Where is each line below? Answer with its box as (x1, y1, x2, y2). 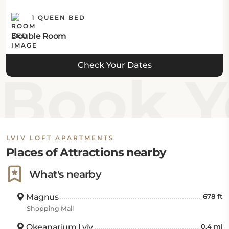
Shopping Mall (27, 204, 74, 212)
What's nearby (29, 168, 102, 180)
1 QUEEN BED (29, 14, 85, 22)
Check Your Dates (77, 60, 152, 70)
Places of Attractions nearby (6, 145, 166, 159)
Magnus (24, 192, 59, 202)
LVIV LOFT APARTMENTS (6, 134, 114, 142)
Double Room (11, 31, 66, 41)
